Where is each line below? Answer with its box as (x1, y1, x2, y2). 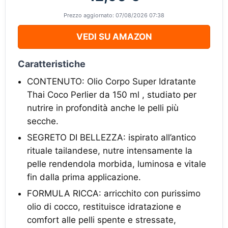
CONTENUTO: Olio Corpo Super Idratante (27, 76, 196, 87)
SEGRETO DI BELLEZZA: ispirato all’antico (27, 132, 196, 142)
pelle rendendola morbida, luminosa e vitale (27, 159, 206, 169)
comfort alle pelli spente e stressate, (27, 215, 176, 225)
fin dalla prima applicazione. (27, 172, 141, 182)
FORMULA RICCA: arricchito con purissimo (27, 188, 201, 198)
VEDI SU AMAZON (76, 32, 152, 42)
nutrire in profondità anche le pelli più (27, 103, 179, 113)
